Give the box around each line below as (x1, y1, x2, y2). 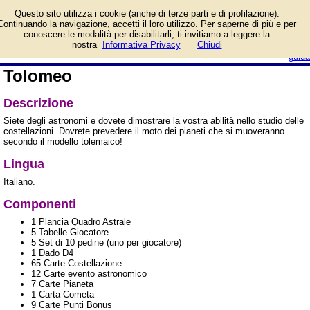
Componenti (3, 197, 76, 211)
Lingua (3, 157, 44, 171)
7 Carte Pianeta (31, 279, 93, 289)
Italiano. (3, 176, 35, 187)
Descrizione (3, 96, 73, 110)
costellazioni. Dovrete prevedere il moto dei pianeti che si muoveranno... (3, 126, 293, 136)
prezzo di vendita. (203, 10, 275, 21)
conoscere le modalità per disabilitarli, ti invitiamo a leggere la (24, 29, 270, 39)
